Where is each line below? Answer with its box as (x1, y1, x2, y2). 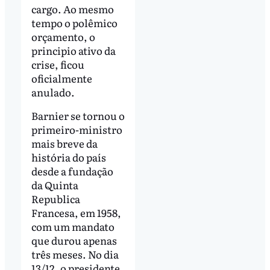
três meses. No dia (31, 246, 119, 262)
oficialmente (31, 70, 92, 86)
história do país (31, 149, 106, 165)
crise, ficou (31, 56, 84, 72)
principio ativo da (31, 42, 116, 58)
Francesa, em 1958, (31, 205, 121, 221)
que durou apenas (31, 233, 117, 248)
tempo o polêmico (31, 14, 118, 30)
